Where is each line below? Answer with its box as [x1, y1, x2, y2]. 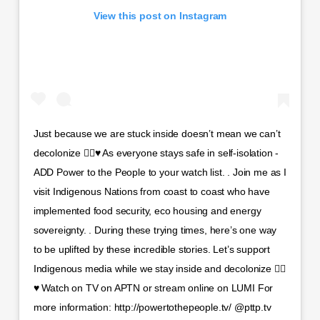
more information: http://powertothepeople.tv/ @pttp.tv [33, 301, 271, 314]
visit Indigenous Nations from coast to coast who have [33, 186, 270, 198]
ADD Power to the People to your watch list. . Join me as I [33, 166, 286, 179]
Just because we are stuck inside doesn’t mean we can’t [33, 128, 281, 140]
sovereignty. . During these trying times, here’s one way [33, 224, 277, 236]
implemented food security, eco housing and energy [33, 205, 261, 217]
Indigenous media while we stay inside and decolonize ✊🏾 [33, 263, 286, 275]
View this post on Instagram [93, 10, 227, 22]
